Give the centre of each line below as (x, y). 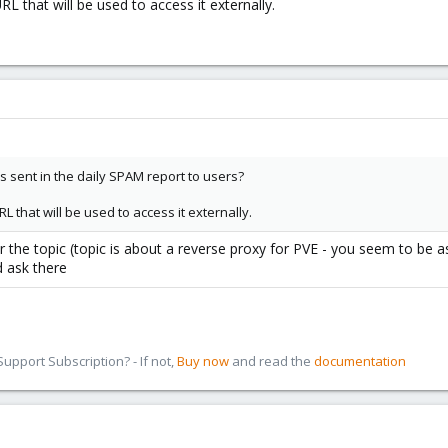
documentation (360, 361)
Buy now (203, 361)
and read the (271, 361)
